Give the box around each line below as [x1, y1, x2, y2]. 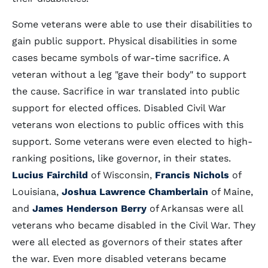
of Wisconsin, [88, 169, 155, 181]
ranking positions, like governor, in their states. [12, 153, 231, 164]
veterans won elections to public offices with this [12, 119, 243, 130]
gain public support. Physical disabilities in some [12, 35, 237, 47]
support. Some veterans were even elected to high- [12, 136, 252, 147]
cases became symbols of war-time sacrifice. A [12, 52, 229, 63]
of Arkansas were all [147, 203, 243, 214]
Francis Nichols [155, 169, 229, 181]
